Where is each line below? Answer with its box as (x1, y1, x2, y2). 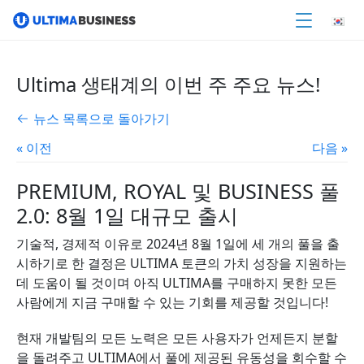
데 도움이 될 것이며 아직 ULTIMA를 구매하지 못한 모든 (16, 274, 337, 292)
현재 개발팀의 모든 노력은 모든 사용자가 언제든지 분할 (16, 329, 338, 347)
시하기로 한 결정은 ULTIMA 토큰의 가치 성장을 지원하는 (16, 254, 347, 272)
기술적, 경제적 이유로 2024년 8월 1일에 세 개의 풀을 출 (16, 235, 340, 253)
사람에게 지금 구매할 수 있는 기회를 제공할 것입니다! (16, 293, 328, 311)
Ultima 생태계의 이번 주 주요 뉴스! (16, 71, 320, 97)
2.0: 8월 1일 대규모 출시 (16, 201, 238, 229)
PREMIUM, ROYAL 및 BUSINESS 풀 (16, 177, 340, 205)
